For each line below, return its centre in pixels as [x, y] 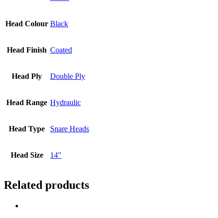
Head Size [27, 155]
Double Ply [68, 76]
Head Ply [27, 76]
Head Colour [27, 23]
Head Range [27, 102]
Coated [61, 50]
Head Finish [27, 50]
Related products [46, 185]
